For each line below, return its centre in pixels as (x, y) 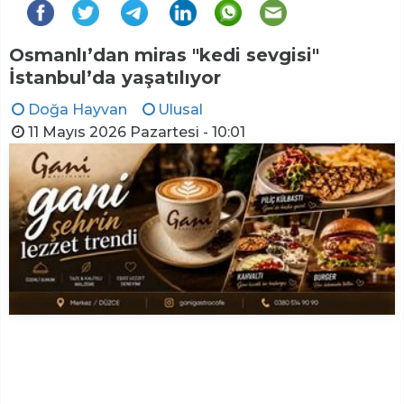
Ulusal (181, 110)
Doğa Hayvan (77, 110)
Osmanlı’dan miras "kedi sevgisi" (164, 55)
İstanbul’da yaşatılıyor (115, 78)
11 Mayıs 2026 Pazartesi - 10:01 (136, 133)
